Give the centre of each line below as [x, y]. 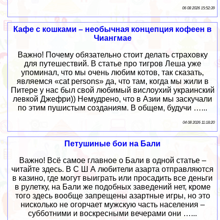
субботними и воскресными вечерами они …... [113, 214]
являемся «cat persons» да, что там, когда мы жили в [112, 82]
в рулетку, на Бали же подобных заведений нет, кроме [112, 187]
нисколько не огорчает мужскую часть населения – [112, 205]
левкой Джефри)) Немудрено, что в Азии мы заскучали [113, 99]
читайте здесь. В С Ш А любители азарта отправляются [113, 169]
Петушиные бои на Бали [113, 144]
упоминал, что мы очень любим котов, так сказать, [113, 73]
